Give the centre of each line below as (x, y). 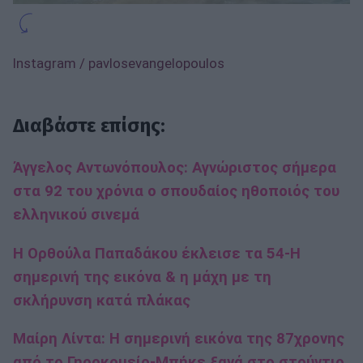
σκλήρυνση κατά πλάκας (102, 300)
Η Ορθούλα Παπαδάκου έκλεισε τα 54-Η (157, 253)
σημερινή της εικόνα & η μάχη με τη (142, 277)
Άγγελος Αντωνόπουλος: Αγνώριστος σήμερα (175, 168)
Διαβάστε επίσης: (89, 126)
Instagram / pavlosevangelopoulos (119, 63)
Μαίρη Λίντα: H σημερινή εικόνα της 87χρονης (179, 339)
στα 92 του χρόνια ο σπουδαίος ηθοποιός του (176, 192)
